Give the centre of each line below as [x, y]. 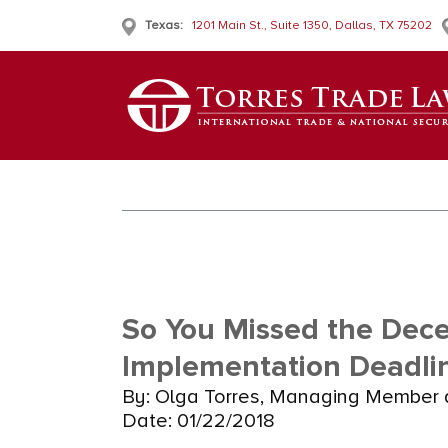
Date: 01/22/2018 [198, 421]
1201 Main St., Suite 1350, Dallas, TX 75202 [312, 25]
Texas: [164, 25]
